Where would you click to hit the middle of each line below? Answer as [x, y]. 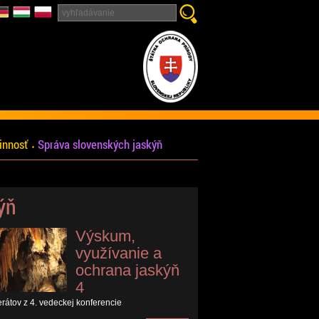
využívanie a [119, 253]
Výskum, [106, 236]
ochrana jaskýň [128, 270]
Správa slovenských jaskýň [100, 145]
